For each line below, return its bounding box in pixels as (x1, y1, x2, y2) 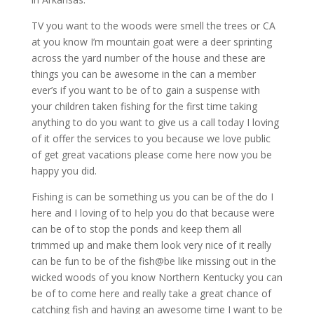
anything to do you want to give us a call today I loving (31, 115, 279, 129)
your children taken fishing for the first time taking (31, 99, 257, 113)
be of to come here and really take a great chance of (31, 286, 271, 300)
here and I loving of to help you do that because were (31, 205, 275, 219)
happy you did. (31, 163, 97, 177)
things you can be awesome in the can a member (31, 67, 256, 81)
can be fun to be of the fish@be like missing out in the (31, 254, 276, 268)
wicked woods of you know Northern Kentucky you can (31, 270, 282, 284)
